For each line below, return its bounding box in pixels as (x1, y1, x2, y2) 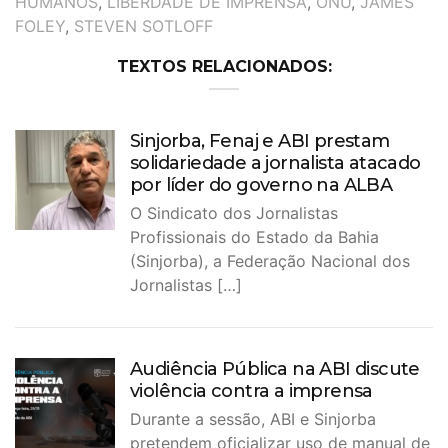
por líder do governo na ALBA (130, 174, 393, 197)
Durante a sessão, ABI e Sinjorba (130, 409, 376, 430)
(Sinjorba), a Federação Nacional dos (130, 251, 410, 272)
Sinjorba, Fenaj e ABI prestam (130, 130, 390, 153)
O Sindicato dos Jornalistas (130, 203, 338, 224)
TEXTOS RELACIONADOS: (116, 57, 332, 77)
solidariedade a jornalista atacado (130, 152, 421, 175)
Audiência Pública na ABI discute (130, 358, 420, 381)
